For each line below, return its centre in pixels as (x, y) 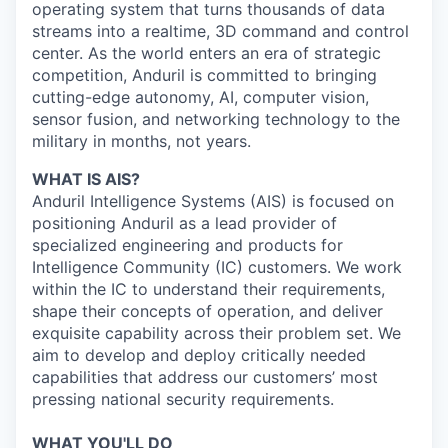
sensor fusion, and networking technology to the (216, 119)
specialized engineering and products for (187, 245)
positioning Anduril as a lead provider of (184, 223)
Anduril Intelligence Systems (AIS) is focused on (213, 201)
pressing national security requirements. (183, 399)
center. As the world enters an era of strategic (206, 53)
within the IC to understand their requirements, (208, 289)
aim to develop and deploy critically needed (199, 355)
